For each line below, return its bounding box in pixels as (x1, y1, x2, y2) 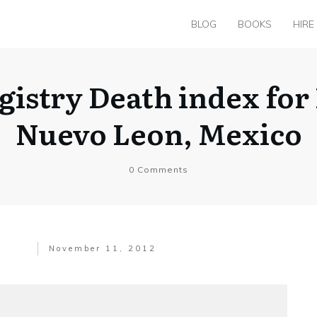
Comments (134, 163, 188, 175)
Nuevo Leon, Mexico (15, 111, 302, 154)
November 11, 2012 (49, 243, 157, 253)
